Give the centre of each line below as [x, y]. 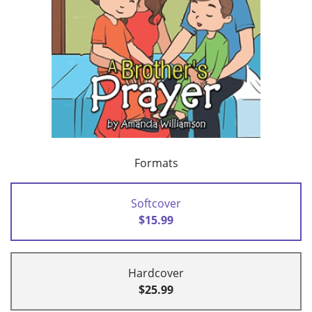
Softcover [156, 204]
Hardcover [156, 273]
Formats [156, 163]
